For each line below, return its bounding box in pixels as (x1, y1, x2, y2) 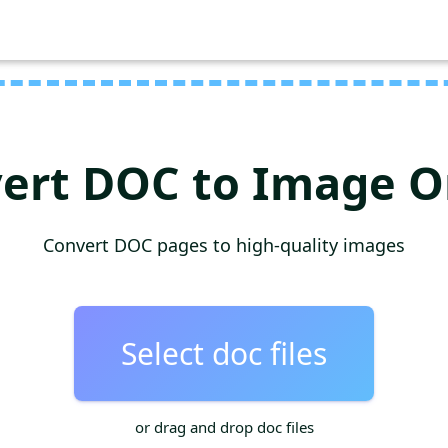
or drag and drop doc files (134, 417, 314, 437)
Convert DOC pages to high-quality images (43, 233, 405, 257)
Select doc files (121, 333, 327, 374)
